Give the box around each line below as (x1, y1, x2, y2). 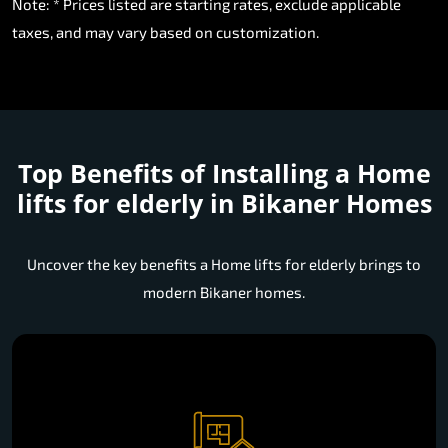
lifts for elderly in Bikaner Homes (16, 186, 432, 221)
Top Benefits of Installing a (17, 156, 357, 191)
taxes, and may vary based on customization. (12, 23, 319, 42)
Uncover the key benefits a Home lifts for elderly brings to (27, 255, 421, 274)
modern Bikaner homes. (143, 283, 305, 302)
